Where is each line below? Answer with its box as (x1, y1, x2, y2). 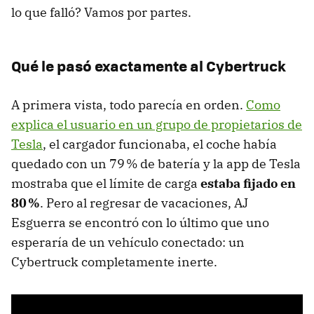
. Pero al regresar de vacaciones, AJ (40, 195, 248, 212)
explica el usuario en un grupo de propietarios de (11, 116, 302, 133)
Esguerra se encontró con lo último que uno (11, 214, 269, 231)
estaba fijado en (200, 175, 296, 192)
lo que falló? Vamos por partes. (11, 4, 191, 21)
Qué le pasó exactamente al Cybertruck (11, 55, 286, 77)
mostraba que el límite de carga (11, 175, 200, 192)
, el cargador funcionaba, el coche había (43, 136, 277, 153)
